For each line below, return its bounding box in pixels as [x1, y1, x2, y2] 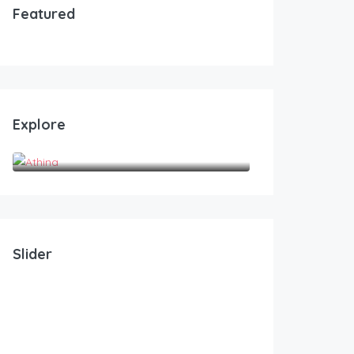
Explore [13, 115, 66, 134]
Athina [115, 148, 146, 160]
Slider [13, 245, 52, 264]
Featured [13, 5, 75, 24]
